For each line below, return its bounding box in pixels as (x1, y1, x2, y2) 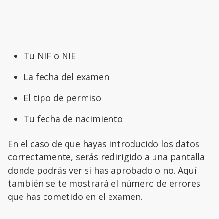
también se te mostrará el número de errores (8, 177, 200, 190)
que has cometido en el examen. (8, 191, 143, 203)
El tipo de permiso (23, 92, 101, 104)
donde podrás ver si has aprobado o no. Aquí (8, 164, 197, 176)
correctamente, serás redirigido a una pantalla (8, 151, 205, 163)
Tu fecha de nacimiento (23, 113, 123, 125)
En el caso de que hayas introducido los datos (8, 138, 199, 150)
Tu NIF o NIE (23, 50, 76, 62)
